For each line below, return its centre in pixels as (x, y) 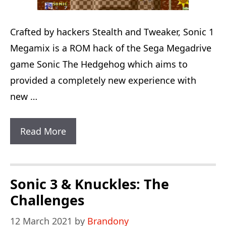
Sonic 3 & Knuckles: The (90, 184)
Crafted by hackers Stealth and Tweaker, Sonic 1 (112, 32)
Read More (43, 131)
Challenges (47, 200)
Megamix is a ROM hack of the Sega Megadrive (111, 48)
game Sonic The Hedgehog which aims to (99, 64)
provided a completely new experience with (103, 80)
